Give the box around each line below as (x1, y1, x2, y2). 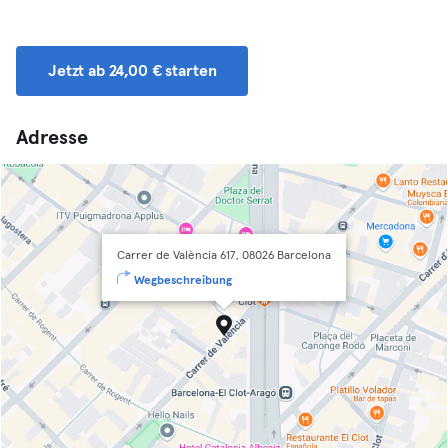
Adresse (16, 128, 88, 148)
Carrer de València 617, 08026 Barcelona (117, 250, 331, 262)
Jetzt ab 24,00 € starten (48, 63, 217, 79)
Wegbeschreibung (134, 275, 232, 287)
